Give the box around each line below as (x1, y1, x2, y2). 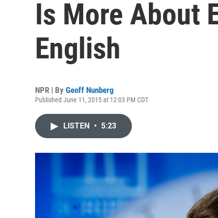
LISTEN (63, 121, 91, 130)
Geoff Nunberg (66, 85, 114, 95)
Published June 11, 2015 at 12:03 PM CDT (35, 96, 148, 104)
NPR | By (35, 85, 66, 95)
